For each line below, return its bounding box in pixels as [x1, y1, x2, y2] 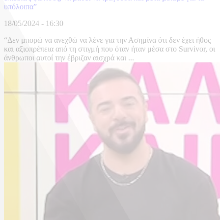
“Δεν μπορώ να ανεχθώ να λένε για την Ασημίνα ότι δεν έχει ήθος [4, 36, 211, 45]
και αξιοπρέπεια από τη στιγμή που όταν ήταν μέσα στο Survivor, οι [4, 45, 215, 54]
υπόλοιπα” [4, 2, 37, 11]
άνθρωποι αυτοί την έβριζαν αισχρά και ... [4, 54, 134, 62]
